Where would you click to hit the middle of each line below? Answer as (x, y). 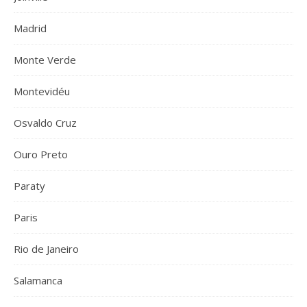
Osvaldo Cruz (45, 123)
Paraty (29, 186)
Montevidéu (42, 91)
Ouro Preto (41, 154)
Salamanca (38, 280)
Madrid (30, 28)
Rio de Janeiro (46, 249)
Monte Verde (45, 60)
